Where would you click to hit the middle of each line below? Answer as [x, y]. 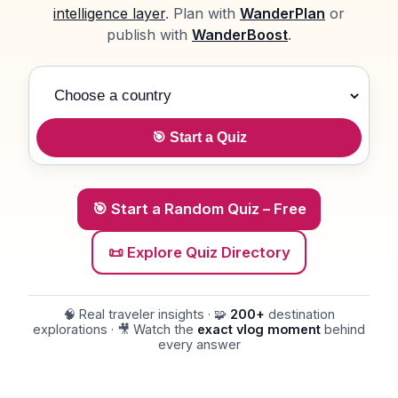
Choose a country [96, 81]
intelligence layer [109, 14]
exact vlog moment [259, 330]
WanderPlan [283, 14]
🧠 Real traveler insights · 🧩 [147, 314]
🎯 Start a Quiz [199, 138]
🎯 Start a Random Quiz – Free [199, 209]
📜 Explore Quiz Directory [199, 253]
